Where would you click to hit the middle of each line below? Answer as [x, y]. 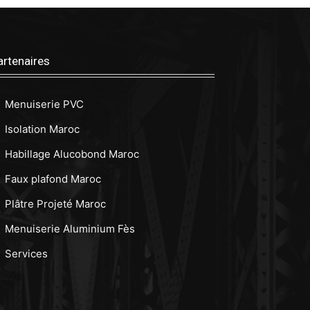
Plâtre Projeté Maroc [55, 204]
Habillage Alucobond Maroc [72, 154]
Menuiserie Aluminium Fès [70, 229]
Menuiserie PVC [44, 104]
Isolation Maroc [42, 129]
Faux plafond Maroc [53, 179]
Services [26, 254]
